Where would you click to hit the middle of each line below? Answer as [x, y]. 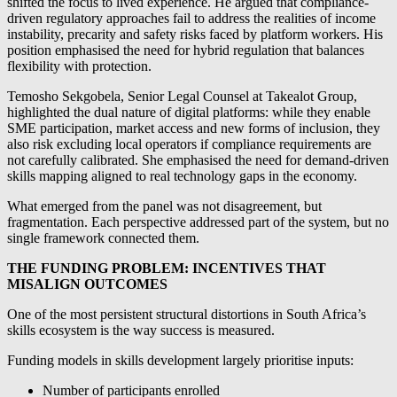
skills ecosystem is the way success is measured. [141, 331]
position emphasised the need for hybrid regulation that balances [186, 51]
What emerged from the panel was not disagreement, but [164, 206]
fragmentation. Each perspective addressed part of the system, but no [198, 222]
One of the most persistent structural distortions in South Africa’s [187, 315]
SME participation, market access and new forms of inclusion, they [194, 128]
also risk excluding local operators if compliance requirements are [189, 144]
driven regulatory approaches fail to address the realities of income [191, 19]
